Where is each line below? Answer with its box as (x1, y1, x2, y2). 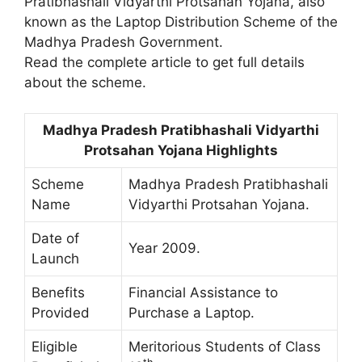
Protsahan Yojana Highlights (84, 142, 278, 159)
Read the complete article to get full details (24, 53, 305, 70)
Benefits (32, 284, 85, 301)
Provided (32, 305, 90, 322)
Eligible (32, 339, 78, 356)
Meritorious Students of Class (128, 339, 321, 356)
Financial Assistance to (128, 284, 278, 301)
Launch (32, 250, 79, 267)
